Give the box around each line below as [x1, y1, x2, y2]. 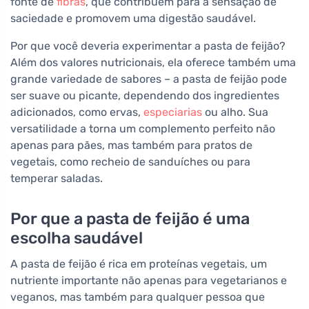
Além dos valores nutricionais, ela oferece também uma [10, 56, 296, 70]
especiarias [143, 106, 202, 119]
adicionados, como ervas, [10, 106, 143, 119]
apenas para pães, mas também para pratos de [10, 139, 252, 152]
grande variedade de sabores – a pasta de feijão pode [10, 72, 287, 86]
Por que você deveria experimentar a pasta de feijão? [10, 39, 286, 53]
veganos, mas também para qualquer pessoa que [10, 290, 265, 304]
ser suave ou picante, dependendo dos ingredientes [10, 89, 279, 103]
